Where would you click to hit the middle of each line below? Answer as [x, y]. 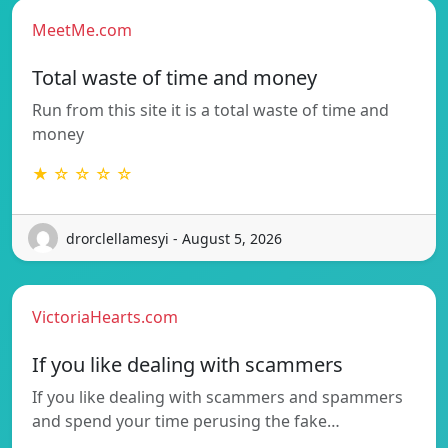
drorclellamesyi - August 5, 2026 [174, 238]
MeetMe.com [82, 30]
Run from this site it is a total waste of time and [210, 110]
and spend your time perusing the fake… [186, 421]
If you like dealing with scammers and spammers [217, 397]
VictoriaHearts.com [105, 317]
